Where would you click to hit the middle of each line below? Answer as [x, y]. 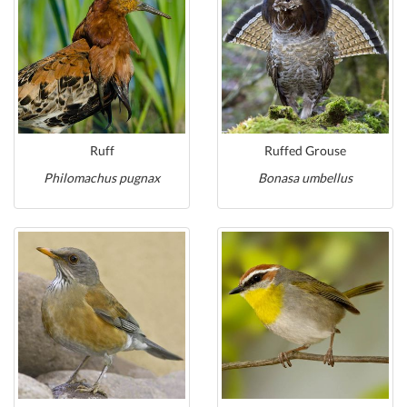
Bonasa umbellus [305, 178]
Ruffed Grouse [305, 150]
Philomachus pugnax [102, 178]
